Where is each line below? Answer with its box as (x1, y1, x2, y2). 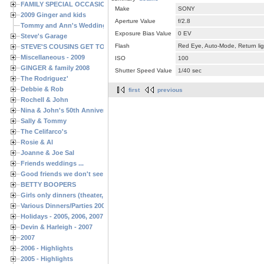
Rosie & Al (21, 138, 53, 146)
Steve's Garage (21, 32, 67, 39)
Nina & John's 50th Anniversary (21, 106, 118, 114)
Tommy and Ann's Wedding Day (21, 21, 120, 29)
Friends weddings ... (21, 159, 84, 167)
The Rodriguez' (21, 74, 68, 82)
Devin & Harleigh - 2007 (21, 223, 93, 230)
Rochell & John (21, 95, 68, 103)
